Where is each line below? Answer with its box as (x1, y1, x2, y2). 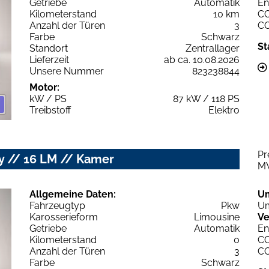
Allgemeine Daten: (29, 189, 116, 201)
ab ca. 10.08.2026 (164, 53, 240, 65)
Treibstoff (29, 104, 71, 116)
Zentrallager (186, 42, 240, 54)
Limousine (194, 211, 240, 223)
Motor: (29, 81, 59, 93)
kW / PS (29, 92, 67, 104)
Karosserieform (29, 211, 98, 223)
